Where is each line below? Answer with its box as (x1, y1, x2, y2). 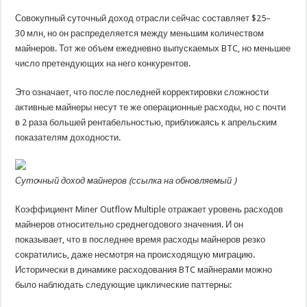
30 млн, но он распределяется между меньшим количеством (15, 28, 265, 38)
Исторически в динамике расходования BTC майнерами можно (15, 265, 273, 275)
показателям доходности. (15, 132, 121, 143)
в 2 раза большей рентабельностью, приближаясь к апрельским (15, 117, 278, 127)
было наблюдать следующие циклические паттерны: (15, 280, 232, 290)
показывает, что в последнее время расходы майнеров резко (15, 234, 266, 245)
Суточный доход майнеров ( (15, 175, 132, 186)
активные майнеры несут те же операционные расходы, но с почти (15, 102, 286, 112)
